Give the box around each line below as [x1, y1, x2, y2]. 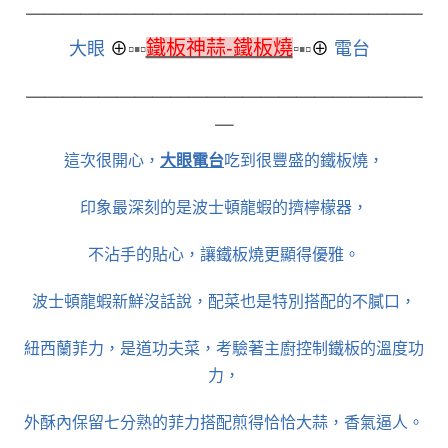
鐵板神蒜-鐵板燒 [145, 37, 293, 59]
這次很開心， [64, 150, 160, 169]
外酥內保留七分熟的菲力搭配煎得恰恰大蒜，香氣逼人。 [24, 412, 424, 431]
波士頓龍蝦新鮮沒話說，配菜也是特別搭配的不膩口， [32, 291, 416, 310]
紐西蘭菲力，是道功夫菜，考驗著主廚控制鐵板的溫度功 [24, 338, 424, 357]
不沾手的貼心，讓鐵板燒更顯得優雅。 [88, 244, 360, 263]
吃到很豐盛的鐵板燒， [224, 150, 384, 169]
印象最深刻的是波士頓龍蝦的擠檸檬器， [80, 197, 368, 216]
